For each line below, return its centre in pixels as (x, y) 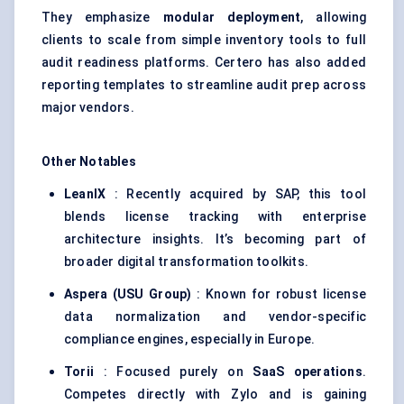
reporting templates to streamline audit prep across (204, 85)
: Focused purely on (174, 372)
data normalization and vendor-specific (215, 317)
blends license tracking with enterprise (215, 217)
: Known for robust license (279, 294)
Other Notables (89, 162)
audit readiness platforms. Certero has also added (204, 63)
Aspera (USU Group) (128, 294)
